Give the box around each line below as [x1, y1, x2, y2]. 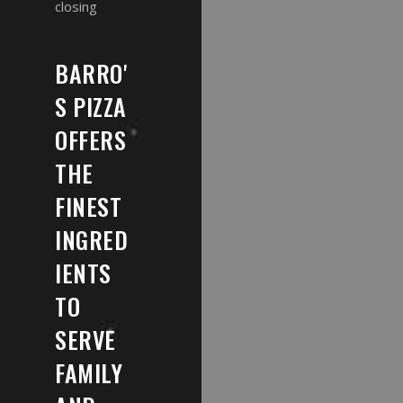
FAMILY [55, 355, 123, 391]
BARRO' [55, 56, 128, 92]
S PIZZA [55, 89, 127, 125]
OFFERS [55, 122, 127, 158]
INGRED [55, 222, 129, 258]
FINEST [55, 189, 122, 225]
